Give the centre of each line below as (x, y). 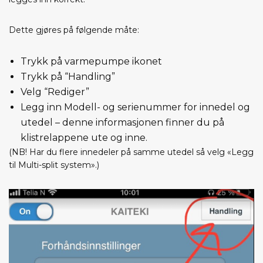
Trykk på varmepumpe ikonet (91, 61)
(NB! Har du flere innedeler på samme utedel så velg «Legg (131, 152)
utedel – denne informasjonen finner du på (122, 122)
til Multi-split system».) (54, 165)
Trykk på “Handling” (68, 77)
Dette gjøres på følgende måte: (74, 30)
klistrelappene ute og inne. (84, 138)
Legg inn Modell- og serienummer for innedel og (135, 107)
